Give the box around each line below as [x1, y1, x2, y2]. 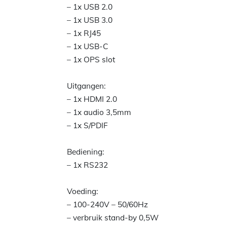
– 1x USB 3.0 [67, 15, 112, 25]
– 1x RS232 [67, 160, 108, 170]
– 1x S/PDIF [67, 121, 108, 130]
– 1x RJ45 [67, 28, 101, 38]
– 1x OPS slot [67, 55, 115, 64]
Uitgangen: [67, 81, 106, 91]
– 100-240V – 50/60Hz [67, 200, 148, 209]
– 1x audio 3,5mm [67, 107, 131, 117]
